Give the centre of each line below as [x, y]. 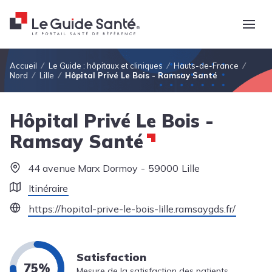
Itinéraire [48, 188]
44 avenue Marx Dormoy [83, 168]
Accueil [23, 66]
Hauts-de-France [206, 66]
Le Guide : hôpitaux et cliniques [105, 66]
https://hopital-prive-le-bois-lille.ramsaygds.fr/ [132, 209]
